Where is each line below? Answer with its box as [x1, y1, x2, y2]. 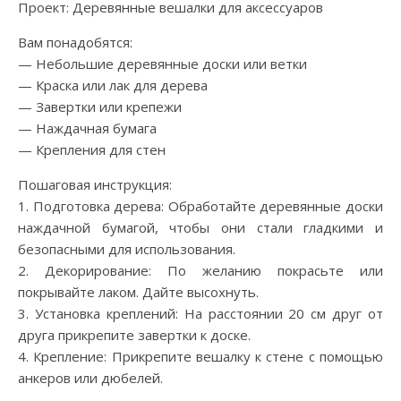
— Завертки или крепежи [18, 98, 182, 116]
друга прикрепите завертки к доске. [18, 326, 251, 345]
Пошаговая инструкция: [18, 175, 172, 194]
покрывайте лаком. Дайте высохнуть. [18, 283, 259, 302]
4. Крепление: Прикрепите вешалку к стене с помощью [18, 347, 383, 366]
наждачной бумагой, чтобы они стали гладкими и [18, 218, 383, 237]
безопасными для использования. [18, 240, 235, 259]
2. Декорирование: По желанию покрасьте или [18, 261, 383, 280]
